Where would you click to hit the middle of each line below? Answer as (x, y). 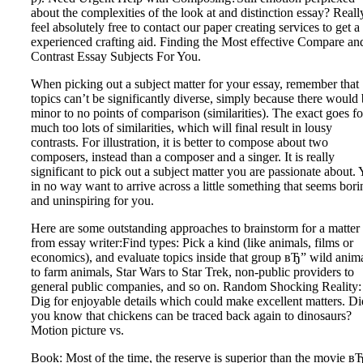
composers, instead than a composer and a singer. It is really (183, 156)
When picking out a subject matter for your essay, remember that (195, 83)
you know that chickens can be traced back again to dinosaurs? (191, 315)
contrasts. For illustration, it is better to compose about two (179, 142)
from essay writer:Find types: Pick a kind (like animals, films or (192, 242)
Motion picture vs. (77, 330)
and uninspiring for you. (92, 200)
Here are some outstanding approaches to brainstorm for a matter (195, 228)
